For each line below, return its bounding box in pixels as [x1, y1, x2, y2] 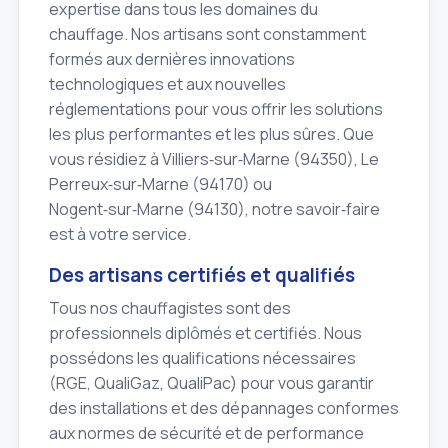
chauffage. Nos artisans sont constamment [49, 23, 366, 46]
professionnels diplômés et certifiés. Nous [49, 321, 362, 344]
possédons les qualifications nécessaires [49, 346, 356, 369]
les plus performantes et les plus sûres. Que [49, 123, 374, 146]
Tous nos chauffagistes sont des [49, 296, 291, 319]
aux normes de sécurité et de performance [49, 421, 364, 444]
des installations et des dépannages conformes [49, 396, 399, 419]
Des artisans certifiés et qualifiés [49, 262, 355, 289]
